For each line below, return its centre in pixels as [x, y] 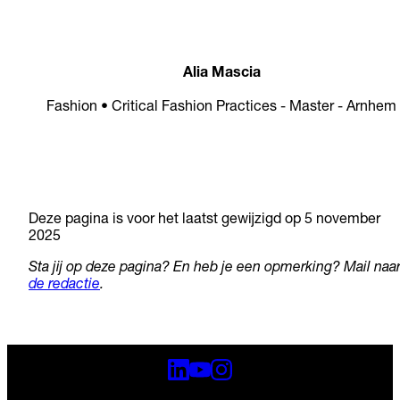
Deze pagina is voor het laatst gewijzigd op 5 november [204, 220]
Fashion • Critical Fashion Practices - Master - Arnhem [221, 108]
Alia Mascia [221, 74]
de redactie [64, 285]
